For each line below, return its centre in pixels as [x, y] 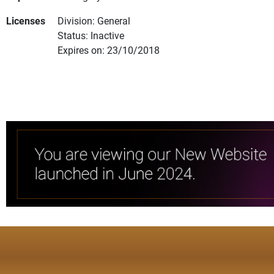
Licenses [26, 21]
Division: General [94, 21]
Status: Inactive [91, 35]
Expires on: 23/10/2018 [109, 50]
